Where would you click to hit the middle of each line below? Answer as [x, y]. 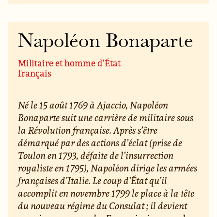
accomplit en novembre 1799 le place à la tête [106, 193]
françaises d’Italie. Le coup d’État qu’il [93, 181]
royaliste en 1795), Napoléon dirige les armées [108, 168]
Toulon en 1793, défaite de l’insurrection [96, 155]
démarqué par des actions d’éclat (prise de [100, 143]
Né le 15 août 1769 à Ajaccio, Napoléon [93, 105]
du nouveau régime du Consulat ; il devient [103, 206]
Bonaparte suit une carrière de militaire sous [106, 118]
